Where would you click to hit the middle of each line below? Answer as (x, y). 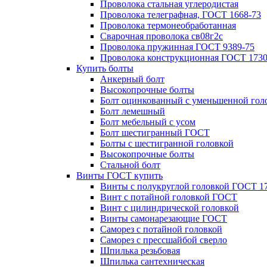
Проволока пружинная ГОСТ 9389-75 (177, 47)
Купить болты (105, 68)
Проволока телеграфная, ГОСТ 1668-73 (181, 15)
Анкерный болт (132, 79)
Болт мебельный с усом (148, 122)
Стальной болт (130, 165)
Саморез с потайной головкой (161, 229)
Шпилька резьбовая (140, 251)
